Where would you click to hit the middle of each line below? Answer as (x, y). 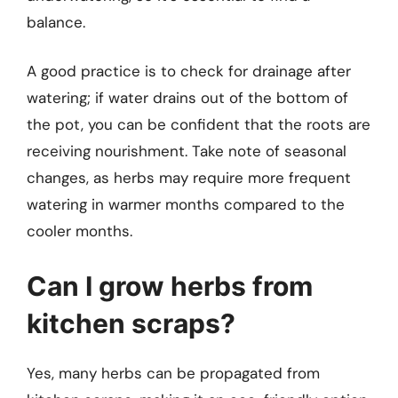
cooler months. (80, 231)
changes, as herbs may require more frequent (189, 178)
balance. (56, 22)
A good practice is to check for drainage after (189, 72)
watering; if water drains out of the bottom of (187, 98)
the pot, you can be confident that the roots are (199, 125)
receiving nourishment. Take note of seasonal (187, 151)
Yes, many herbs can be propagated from (173, 373)
